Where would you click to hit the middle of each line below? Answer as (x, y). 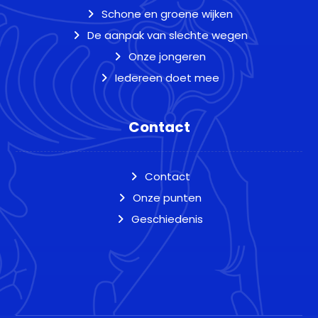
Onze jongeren (167, 56)
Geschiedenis (167, 219)
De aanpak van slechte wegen (167, 35)
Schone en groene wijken (167, 14)
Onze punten (167, 198)
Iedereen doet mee (167, 78)
